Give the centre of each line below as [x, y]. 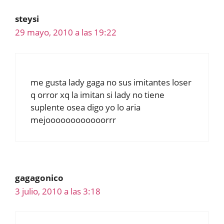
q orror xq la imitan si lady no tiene [97, 94]
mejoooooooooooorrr [73, 119]
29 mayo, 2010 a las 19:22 [66, 32]
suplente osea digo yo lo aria [85, 107]
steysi [27, 19]
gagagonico [39, 177]
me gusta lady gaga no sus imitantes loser [111, 82]
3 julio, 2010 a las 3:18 [58, 191]
